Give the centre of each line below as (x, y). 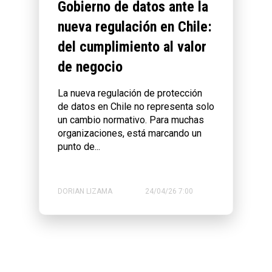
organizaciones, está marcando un (130, 134)
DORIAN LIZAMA (85, 192)
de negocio (90, 67)
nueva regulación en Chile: (135, 27)
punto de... (79, 147)
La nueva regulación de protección (130, 93)
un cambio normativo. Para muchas (131, 120)
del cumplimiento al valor (132, 47)
